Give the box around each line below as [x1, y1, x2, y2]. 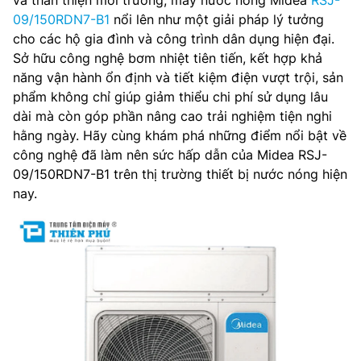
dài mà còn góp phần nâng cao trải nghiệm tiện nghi [13, 108, 332, 124]
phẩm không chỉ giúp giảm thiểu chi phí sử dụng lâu [13, 89, 328, 105]
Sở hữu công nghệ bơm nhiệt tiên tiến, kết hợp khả [13, 50, 322, 66]
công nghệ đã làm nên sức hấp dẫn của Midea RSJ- [13, 147, 327, 163]
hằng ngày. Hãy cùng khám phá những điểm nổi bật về [13, 127, 346, 143]
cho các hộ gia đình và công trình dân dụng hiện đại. [13, 31, 334, 47]
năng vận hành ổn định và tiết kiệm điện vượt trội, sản [13, 69, 343, 85]
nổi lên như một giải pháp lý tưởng [110, 11, 324, 27]
